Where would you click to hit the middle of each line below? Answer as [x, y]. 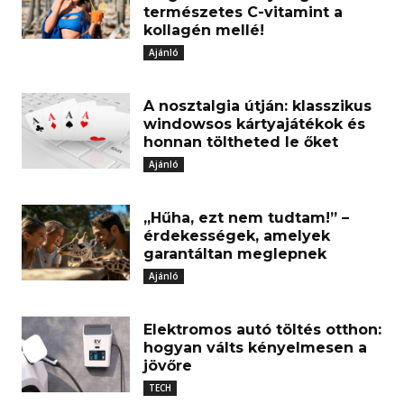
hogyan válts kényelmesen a [255, 348]
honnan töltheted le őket [241, 142]
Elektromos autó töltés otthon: [262, 330]
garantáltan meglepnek [235, 254]
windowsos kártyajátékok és [254, 124]
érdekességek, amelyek [237, 236]
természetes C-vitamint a [243, 12]
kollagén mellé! [204, 30]
